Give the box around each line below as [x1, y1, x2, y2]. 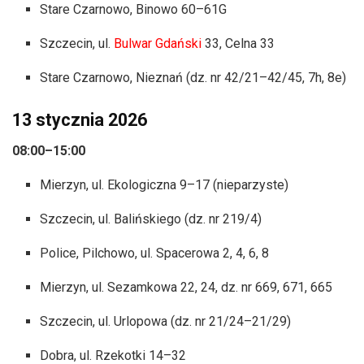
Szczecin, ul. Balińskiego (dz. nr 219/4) [40, 211, 262, 227]
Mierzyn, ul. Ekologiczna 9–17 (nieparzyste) [40, 177, 289, 193]
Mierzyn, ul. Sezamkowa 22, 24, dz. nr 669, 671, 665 [40, 279, 333, 296]
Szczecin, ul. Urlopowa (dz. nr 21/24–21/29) [40, 314, 292, 330]
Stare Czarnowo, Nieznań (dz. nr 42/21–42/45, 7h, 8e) [40, 69, 347, 85]
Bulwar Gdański [114, 35, 202, 51]
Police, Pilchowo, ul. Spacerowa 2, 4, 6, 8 [40, 245, 270, 262]
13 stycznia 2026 [12, 109, 147, 130]
